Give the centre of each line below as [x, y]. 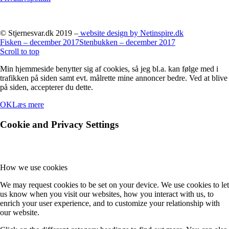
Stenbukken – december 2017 [127, 42]
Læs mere [28, 104]
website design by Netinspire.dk [131, 33]
